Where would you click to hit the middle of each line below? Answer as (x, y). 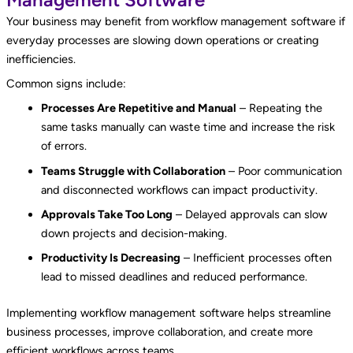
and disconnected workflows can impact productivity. (179, 190)
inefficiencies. (41, 59)
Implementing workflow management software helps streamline (168, 313)
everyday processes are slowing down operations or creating (162, 40)
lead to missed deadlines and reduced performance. (174, 277)
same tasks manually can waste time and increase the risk (188, 127)
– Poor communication (283, 171)
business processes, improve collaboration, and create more (159, 332)
